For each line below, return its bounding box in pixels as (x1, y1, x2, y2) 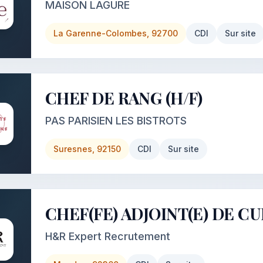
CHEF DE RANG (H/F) (45, 87, 203, 109)
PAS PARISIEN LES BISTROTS (45, 114, 187, 127)
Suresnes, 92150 (53, 144, 121, 154)
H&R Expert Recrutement (45, 230, 170, 242)
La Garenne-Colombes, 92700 (53, 28, 178, 38)
